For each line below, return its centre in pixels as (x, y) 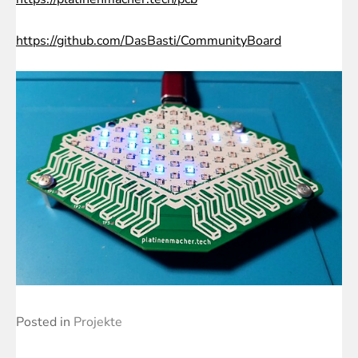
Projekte (98, 322)
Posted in (45, 322)
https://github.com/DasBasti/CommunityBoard (149, 41)
